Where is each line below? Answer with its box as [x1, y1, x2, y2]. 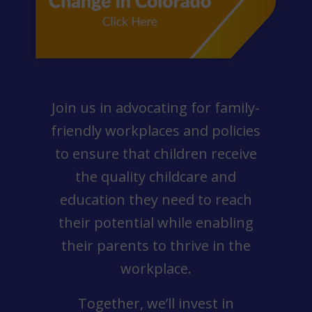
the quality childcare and [75, 167, 237, 187]
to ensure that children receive [54, 144, 257, 164]
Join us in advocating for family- [52, 98, 260, 118]
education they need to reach [59, 190, 252, 210]
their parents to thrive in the [61, 236, 251, 256]
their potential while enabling [58, 213, 253, 233]
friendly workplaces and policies [51, 121, 261, 141]
